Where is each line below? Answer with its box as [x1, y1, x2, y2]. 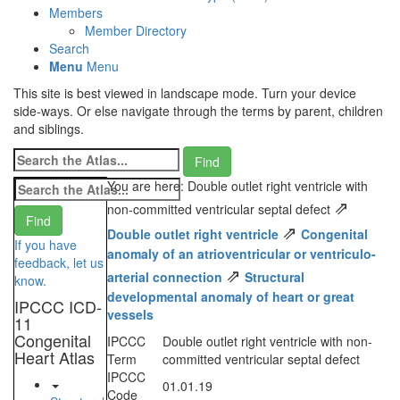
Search [49, 39, 89, 58]
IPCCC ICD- [14, 295, 102, 319]
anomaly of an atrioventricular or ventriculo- [106, 245, 376, 263]
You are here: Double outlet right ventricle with [106, 177, 368, 196]
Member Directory [85, 21, 187, 40]
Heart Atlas [14, 346, 95, 370]
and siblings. [13, 120, 84, 138]
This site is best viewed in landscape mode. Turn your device [13, 84, 356, 103]
